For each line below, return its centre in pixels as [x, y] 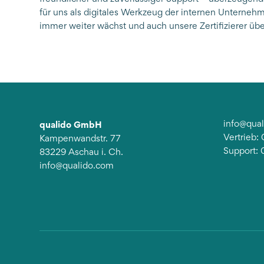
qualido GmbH [71, 125]
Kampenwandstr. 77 [80, 139]
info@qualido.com [77, 166]
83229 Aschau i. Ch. [82, 153]
